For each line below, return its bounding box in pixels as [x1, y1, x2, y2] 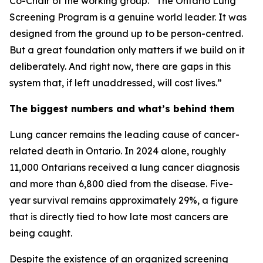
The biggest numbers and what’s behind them [9, 103, 234, 114]
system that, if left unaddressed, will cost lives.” [9, 77, 222, 89]
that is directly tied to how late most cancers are [9, 211, 228, 222]
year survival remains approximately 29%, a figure [9, 194, 238, 206]
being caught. [9, 227, 72, 239]
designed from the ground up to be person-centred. [9, 28, 243, 39]
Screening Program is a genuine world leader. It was [9, 11, 247, 23]
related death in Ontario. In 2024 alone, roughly [9, 145, 226, 157]
